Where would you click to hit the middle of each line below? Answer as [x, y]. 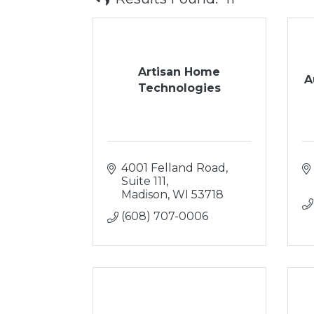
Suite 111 [144, 181]
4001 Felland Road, [175, 168]
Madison [144, 194]
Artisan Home [179, 71]
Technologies [179, 88]
